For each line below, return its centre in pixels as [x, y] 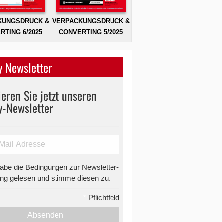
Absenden [46, 215]
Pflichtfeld [103, 198]
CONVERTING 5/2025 [91, 32]
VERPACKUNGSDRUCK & [91, 21]
